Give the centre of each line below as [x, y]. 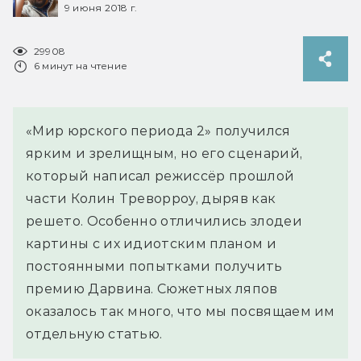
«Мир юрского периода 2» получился [158, 131]
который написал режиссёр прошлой [160, 176]
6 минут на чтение [81, 65]
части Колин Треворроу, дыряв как [151, 198]
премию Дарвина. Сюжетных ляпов [152, 288]
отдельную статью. [94, 334]
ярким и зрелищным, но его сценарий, [164, 153]
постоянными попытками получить [154, 266]
